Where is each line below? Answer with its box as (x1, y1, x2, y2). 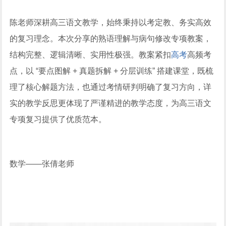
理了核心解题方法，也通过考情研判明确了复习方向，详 (10, 83, 212, 92)
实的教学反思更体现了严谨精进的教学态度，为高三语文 (10, 99, 212, 108)
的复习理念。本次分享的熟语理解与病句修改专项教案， (10, 34, 212, 43)
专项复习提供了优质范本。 (10, 115, 107, 124)
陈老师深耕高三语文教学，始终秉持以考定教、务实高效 (10, 18, 212, 27)
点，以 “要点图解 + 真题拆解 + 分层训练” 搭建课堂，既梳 (10, 67, 214, 76)
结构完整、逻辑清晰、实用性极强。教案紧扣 (10, 50, 172, 60)
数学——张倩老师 (10, 159, 75, 168)
